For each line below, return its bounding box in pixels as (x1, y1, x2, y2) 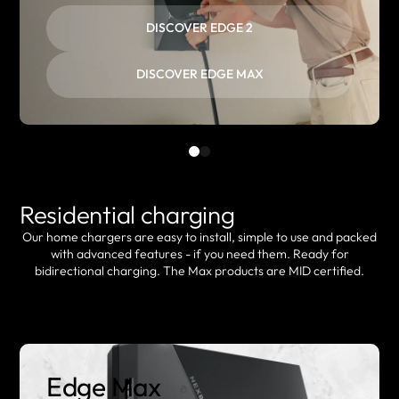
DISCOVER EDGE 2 (146, 20, 253, 37)
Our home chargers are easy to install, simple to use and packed (22, 228, 377, 245)
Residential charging (20, 198, 235, 230)
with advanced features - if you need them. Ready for (50, 245, 349, 262)
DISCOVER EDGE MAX (135, 66, 264, 83)
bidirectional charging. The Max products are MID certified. (35, 262, 364, 279)
